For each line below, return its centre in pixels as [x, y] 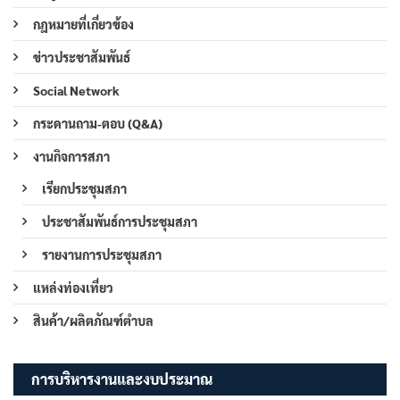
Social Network [76, 90]
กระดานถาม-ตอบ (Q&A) [98, 123]
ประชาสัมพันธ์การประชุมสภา [120, 221]
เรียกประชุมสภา [84, 188]
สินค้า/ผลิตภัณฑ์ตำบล [93, 320]
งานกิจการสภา [71, 156]
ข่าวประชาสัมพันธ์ [82, 57]
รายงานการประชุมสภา [102, 254]
